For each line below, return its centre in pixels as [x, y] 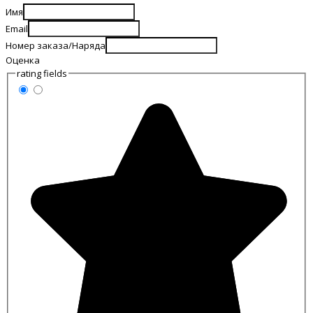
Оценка [23, 60]
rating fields [42, 73]
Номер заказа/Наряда [56, 45]
